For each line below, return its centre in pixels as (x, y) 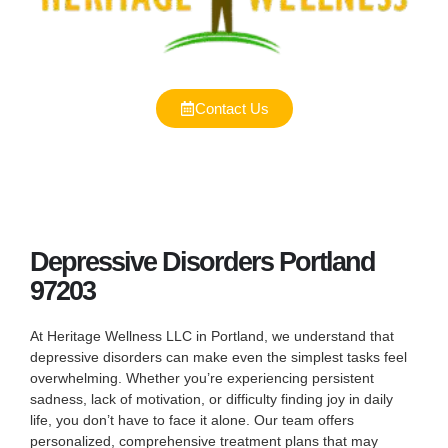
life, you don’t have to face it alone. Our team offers (192, 419)
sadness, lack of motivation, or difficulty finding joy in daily (211, 398)
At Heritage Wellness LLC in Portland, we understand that (212, 335)
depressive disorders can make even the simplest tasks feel (218, 356)
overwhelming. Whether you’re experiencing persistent (202, 377)
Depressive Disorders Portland (202, 261)
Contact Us (231, 108)
